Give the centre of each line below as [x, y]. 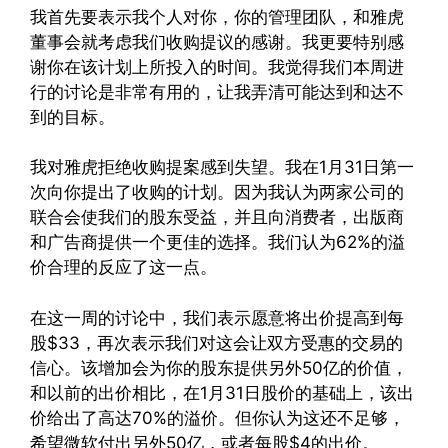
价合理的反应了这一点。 [123, 267]
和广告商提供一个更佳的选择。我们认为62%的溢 [217, 242]
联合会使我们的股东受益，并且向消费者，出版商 [217, 217]
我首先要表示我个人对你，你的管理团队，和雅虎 [217, 16]
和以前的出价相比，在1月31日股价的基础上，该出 [222, 392]
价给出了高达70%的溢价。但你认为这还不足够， [217, 417]
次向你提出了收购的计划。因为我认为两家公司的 [217, 192]
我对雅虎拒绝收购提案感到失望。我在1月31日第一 [222, 167]
